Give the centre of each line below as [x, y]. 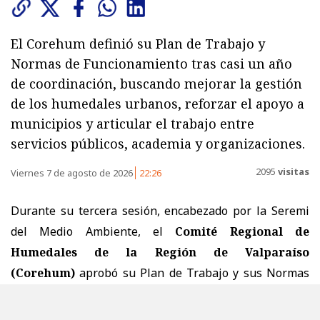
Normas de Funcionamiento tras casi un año [151, 64]
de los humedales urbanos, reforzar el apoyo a [157, 104]
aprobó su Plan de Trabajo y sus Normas [194, 273]
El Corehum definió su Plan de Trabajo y [138, 44]
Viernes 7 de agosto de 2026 [73, 173]
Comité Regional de [242, 232]
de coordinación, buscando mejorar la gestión [156, 84]
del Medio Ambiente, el [87, 232]
